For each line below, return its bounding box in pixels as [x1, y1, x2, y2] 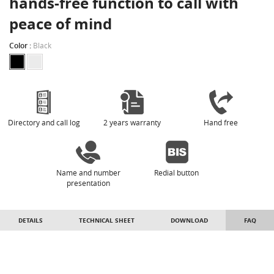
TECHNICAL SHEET [78, 216, 135, 225]
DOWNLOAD [170, 216, 208, 225]
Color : [9, 40, 33, 51]
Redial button [154, 168, 199, 178]
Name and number [56, 168, 120, 178]
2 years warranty [103, 117, 161, 128]
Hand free [203, 117, 238, 128]
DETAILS [18, 216, 43, 225]
